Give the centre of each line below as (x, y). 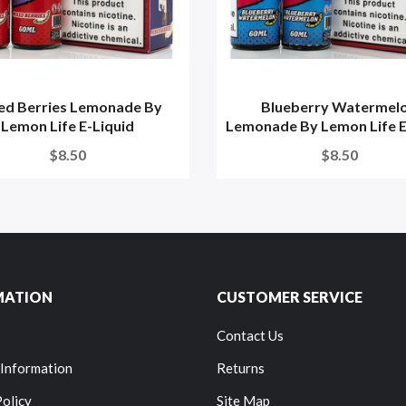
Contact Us (250, 335)
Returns (241, 368)
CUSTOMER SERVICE (290, 297)
